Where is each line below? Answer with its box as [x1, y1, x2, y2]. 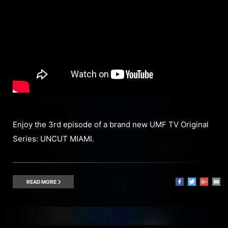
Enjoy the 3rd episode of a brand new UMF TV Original [13, 119, 209, 129]
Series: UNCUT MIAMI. [13, 133, 94, 144]
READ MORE [26, 178, 58, 185]
